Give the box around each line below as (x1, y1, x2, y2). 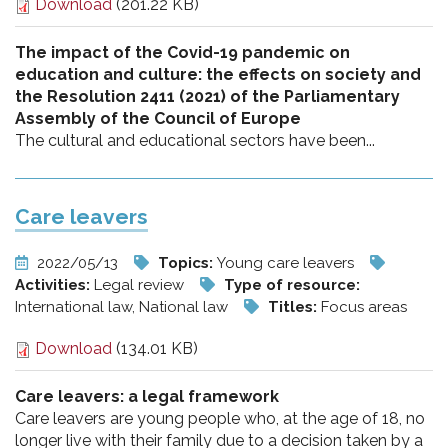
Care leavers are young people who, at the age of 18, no (15, 408, 425, 428)
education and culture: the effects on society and (15, 64, 421, 84)
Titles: (268, 297, 321, 316)
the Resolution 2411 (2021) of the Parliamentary (15, 86, 400, 106)
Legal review (94, 275, 188, 294)
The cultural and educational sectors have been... (15, 130, 375, 150)
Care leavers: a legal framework (15, 386, 279, 406)
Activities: (15, 275, 94, 294)
